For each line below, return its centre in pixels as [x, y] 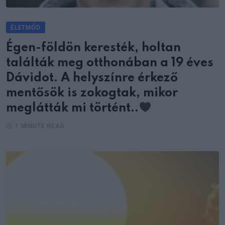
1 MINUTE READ [40, 126]
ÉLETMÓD [26, 27]
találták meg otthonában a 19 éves [110, 63]
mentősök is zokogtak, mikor [92, 93]
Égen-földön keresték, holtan [93, 48]
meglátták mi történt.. [72, 108]
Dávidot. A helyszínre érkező [92, 78]
